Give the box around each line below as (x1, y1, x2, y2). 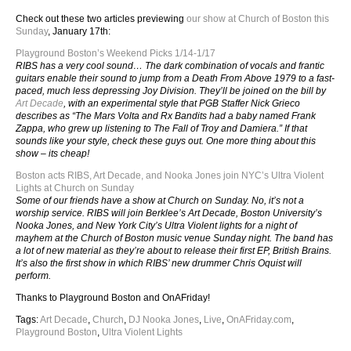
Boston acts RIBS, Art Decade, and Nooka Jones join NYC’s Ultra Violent (16, 170, 324, 181)
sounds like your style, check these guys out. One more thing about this (16, 136, 316, 147)
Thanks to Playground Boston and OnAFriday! (16, 292, 210, 303)
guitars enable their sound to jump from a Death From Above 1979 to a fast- (16, 73, 335, 84)
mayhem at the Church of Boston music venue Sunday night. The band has (16, 233, 333, 244)
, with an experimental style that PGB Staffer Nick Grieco (63, 98, 300, 109)
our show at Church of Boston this (186, 13, 329, 24)
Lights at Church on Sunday (16, 183, 134, 194)
